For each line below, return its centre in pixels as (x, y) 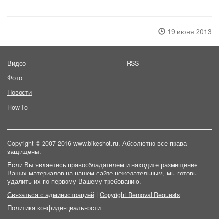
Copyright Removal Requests (140, 195)
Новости (20, 93)
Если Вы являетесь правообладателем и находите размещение (102, 165)
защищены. (24, 152)
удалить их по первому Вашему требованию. (74, 182)
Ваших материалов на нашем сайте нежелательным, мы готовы (102, 173)
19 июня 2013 (188, 32)
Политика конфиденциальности (54, 208)
